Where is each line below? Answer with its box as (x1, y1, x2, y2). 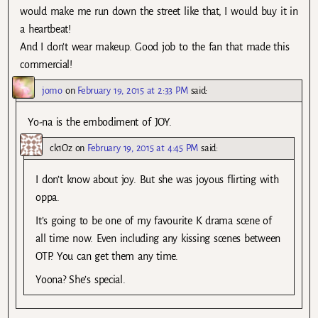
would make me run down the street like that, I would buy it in (20, 5, 298, 17)
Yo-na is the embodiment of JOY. (28, 116, 172, 128)
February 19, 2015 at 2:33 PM (77, 84, 188, 96)
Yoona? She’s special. (35, 274, 126, 286)
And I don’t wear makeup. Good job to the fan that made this (20, 40, 290, 53)
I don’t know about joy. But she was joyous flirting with (35, 173, 279, 185)
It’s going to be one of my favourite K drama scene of (35, 214, 272, 226)
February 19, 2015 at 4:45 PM (87, 142, 199, 153)
